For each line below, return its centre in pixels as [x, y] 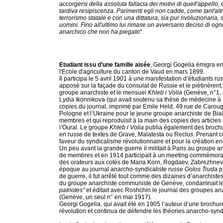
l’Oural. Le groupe [84, 127]
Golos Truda [201, 169]
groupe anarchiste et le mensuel [104, 93]
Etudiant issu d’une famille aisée [105, 65]
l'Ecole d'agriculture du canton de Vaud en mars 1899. [132, 72]
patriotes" [72, 190]
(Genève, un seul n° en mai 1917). [106, 197]
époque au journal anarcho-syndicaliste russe [122, 169]
